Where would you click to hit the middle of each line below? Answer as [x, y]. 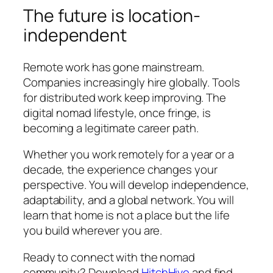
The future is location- [112, 16]
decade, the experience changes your [120, 170]
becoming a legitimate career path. [111, 128]
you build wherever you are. [93, 231]
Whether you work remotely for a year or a [129, 154]
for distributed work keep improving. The [125, 97]
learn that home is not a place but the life [126, 215]
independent [75, 35]
